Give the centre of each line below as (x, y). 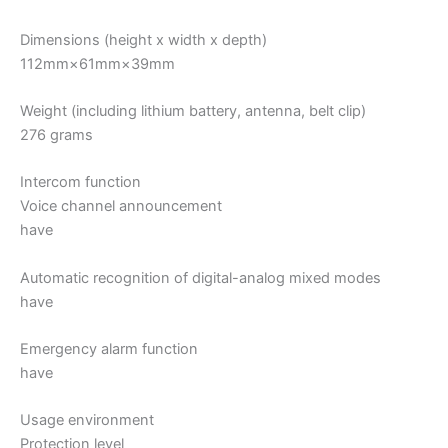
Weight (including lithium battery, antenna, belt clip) (193, 110)
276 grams (56, 134)
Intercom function (80, 182)
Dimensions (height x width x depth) (143, 39)
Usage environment (87, 420)
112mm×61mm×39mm (97, 63)
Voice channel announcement (121, 206)
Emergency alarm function (109, 348)
